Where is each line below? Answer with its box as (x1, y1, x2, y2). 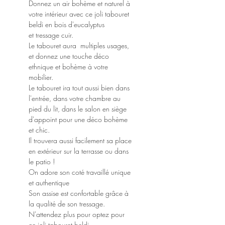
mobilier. (29, 72, 53, 82)
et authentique (29, 178, 71, 187)
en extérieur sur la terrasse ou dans (29, 146, 129, 156)
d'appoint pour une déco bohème (29, 115, 128, 124)
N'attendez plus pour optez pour (29, 209, 125, 219)
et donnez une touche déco (29, 51, 109, 61)
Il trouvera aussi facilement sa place (29, 136, 132, 145)
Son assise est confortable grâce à (29, 188, 129, 198)
